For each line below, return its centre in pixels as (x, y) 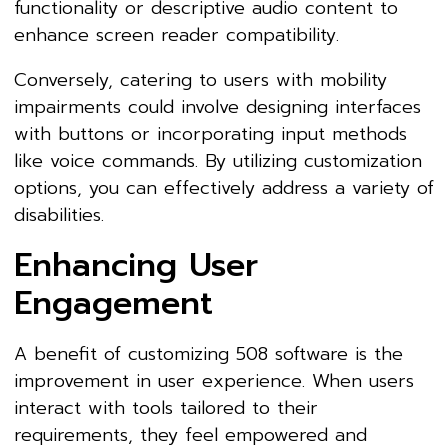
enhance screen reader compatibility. (180, 35)
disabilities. (59, 215)
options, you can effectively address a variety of (224, 188)
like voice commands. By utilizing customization (218, 161)
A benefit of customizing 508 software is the (208, 354)
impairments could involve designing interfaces (217, 107)
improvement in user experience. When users (214, 381)
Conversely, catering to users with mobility (200, 80)
